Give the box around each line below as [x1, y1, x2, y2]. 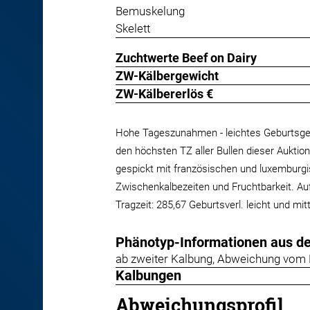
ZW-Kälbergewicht [116, 69, 219, 83]
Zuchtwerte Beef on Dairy [116, 51, 257, 65]
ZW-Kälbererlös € [116, 86, 213, 101]
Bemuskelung [116, 5, 185, 18]
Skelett [116, 22, 150, 35]
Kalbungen [116, 268, 181, 284]
